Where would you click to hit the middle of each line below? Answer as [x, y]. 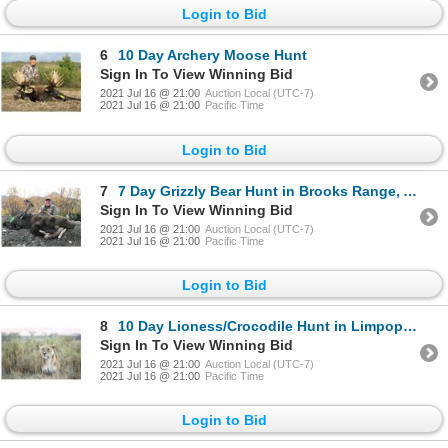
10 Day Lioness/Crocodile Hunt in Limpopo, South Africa [260, 326]
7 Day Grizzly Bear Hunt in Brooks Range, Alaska [260, 190]
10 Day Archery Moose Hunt [212, 55]
